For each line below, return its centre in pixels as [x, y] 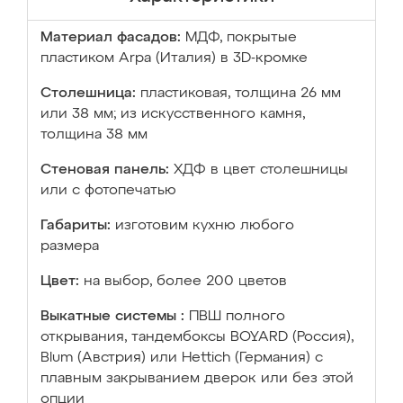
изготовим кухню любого [205, 226]
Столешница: [88, 94]
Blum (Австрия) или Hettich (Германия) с [182, 358]
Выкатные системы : [112, 317]
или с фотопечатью [108, 191]
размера [70, 246]
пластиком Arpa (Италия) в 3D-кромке [174, 58]
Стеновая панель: [105, 170]
